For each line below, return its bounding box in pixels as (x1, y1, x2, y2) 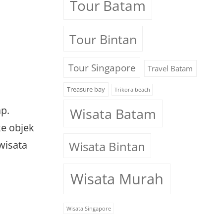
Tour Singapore (68, 61, 136, 74)
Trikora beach (114, 86, 150, 94)
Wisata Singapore (66, 205, 111, 212)
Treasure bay (66, 85, 105, 94)
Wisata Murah (70, 169, 164, 189)
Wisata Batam (69, 104, 156, 123)
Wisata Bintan (69, 138, 146, 155)
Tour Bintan (69, 30, 137, 48)
